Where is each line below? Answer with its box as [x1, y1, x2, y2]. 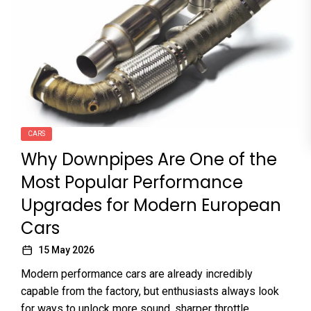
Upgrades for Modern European [21, 193, 281, 217]
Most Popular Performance [21, 170, 243, 194]
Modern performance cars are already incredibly [21, 267, 253, 280]
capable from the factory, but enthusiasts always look [21, 284, 279, 298]
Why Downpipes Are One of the [21, 147, 277, 171]
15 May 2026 [38, 244, 94, 255]
